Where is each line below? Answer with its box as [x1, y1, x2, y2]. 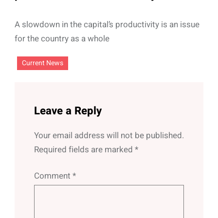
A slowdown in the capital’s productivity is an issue [15, 18, 200, 31]
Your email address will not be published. [34, 129, 184, 142]
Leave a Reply [34, 103, 102, 119]
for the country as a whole [15, 32, 109, 45]
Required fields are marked [34, 143, 135, 156]
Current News [22, 57, 63, 68]
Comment [34, 169, 73, 182]
